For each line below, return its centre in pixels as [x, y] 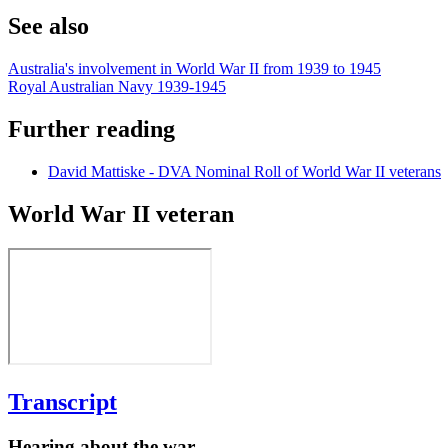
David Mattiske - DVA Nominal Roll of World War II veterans [244, 172]
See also [48, 26]
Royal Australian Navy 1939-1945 [117, 87]
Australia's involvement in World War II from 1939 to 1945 [194, 69]
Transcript [62, 401]
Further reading [91, 129]
